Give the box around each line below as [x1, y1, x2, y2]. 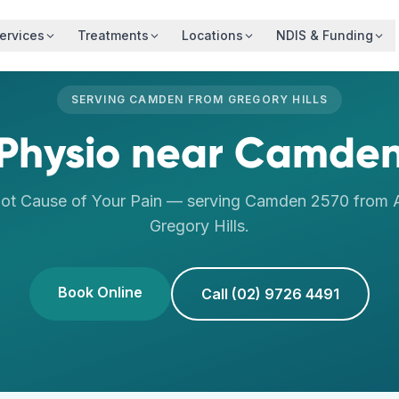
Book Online [58, 283, 142, 301]
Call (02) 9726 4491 [201, 285, 339, 303]
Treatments [77, 28, 150, 43]
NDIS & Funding [276, 28, 374, 43]
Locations [182, 28, 244, 43]
